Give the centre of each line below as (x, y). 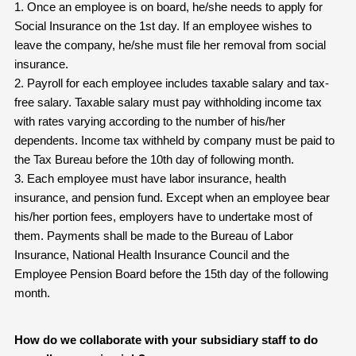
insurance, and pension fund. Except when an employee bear (172, 197)
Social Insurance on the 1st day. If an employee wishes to (163, 25)
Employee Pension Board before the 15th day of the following (171, 273)
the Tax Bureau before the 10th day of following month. (154, 159)
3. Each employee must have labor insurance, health (150, 178)
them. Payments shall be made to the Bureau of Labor (153, 235)
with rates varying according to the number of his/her (149, 121)
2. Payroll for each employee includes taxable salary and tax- (171, 83)
